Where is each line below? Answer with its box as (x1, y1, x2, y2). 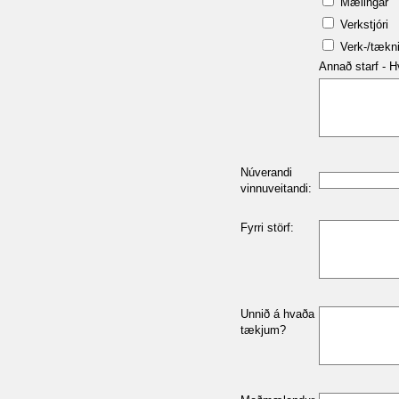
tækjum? (240, 323, 286, 337)
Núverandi (240, 166, 292, 179)
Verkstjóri (337, 18, 388, 31)
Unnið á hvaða (240, 307, 314, 321)
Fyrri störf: (240, 221, 294, 234)
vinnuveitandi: (240, 182, 312, 195)
